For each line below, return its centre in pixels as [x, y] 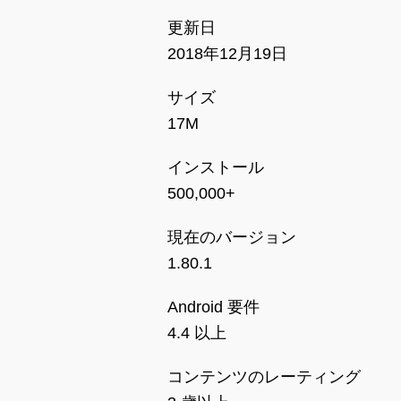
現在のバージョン [232, 237]
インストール [216, 167]
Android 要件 [213, 307]
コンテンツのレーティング [264, 377]
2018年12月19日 [227, 54]
